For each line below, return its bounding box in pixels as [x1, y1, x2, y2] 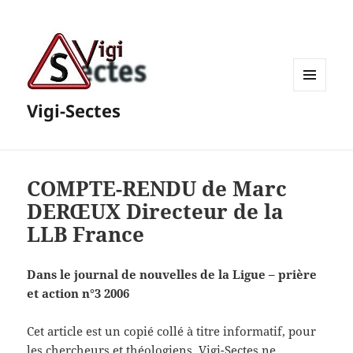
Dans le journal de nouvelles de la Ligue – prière [27, 266, 318, 283]
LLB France [27, 220, 145, 249]
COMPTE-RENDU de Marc [27, 174, 288, 203]
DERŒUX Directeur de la [27, 197, 284, 226]
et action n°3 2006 [27, 285, 130, 302]
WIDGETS [293, 117, 338, 131]
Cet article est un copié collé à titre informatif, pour [27, 323, 317, 340]
